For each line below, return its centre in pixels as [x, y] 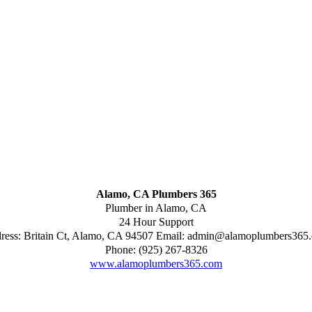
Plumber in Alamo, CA [156, 208]
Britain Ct [45, 236]
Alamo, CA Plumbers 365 [156, 194]
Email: [172, 236]
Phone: [122, 250]
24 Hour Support [156, 222]
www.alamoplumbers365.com [156, 264]
